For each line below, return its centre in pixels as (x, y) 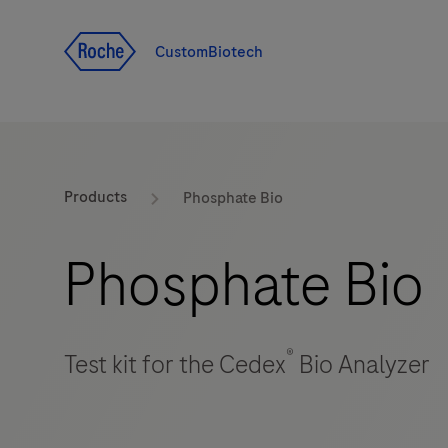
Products (95, 197)
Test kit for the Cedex (175, 365)
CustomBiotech (209, 51)
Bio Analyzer (362, 365)
